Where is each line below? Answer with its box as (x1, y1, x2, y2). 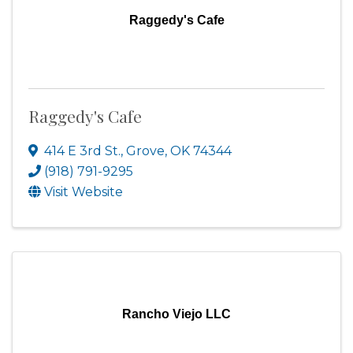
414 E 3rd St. (44, 143, 121, 158)
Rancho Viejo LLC (122, 307, 231, 321)
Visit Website (44, 184, 123, 199)
